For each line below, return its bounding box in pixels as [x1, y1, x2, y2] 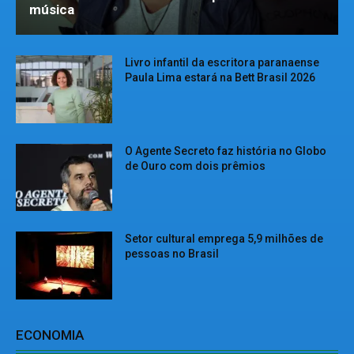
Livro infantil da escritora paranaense [125, 55, 320, 69]
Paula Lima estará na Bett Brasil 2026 [125, 70, 316, 84]
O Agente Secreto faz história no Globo [125, 144, 327, 157]
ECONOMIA [16, 326, 84, 343]
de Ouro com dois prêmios [125, 159, 266, 172]
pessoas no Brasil [125, 247, 220, 261]
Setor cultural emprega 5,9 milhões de [125, 232, 324, 246]
